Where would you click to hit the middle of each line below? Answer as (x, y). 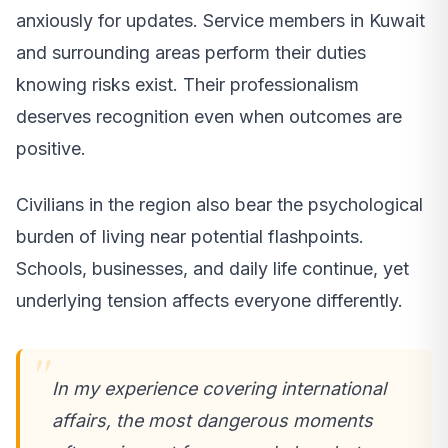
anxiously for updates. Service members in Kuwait (220, 20)
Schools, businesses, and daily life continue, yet (212, 268)
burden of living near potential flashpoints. (190, 236)
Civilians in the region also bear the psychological (219, 204)
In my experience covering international (219, 388)
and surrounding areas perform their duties (191, 52)
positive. (51, 148)
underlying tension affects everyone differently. (209, 300)
